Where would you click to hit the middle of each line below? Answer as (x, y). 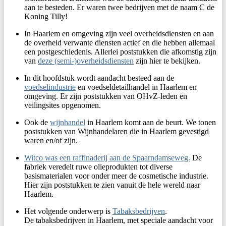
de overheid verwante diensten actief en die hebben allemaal (120, 43)
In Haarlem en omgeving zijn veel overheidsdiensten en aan (119, 34)
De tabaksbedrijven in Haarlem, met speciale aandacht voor (119, 220)
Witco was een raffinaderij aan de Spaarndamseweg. (107, 158)
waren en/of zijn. (51, 141)
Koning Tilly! (46, 17)
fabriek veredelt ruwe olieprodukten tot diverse (98, 167)
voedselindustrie (50, 87)
